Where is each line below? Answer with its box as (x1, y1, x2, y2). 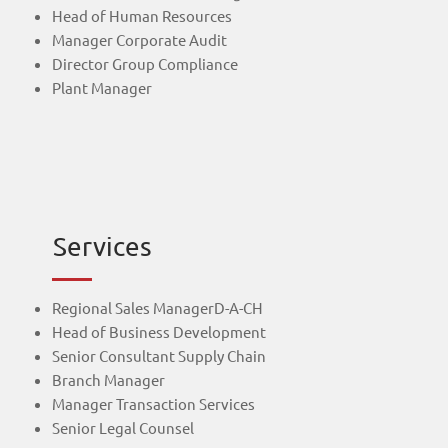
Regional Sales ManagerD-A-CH (51, 298, 263, 318)
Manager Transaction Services (51, 394, 255, 414)
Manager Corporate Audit (51, 30, 227, 50)
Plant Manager (51, 78, 152, 98)
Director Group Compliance (51, 54, 238, 74)
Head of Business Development (51, 322, 266, 342)
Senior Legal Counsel (51, 418, 194, 438)
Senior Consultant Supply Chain (51, 346, 266, 366)
